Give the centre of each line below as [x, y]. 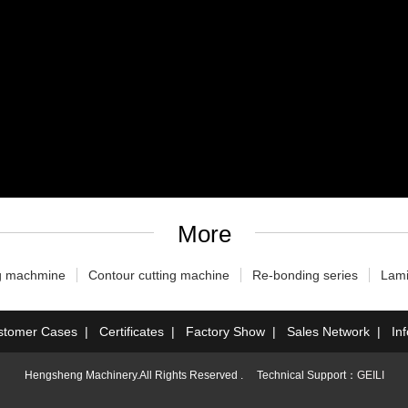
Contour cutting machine [158, 275]
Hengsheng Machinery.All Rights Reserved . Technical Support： [190, 375]
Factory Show [225, 331]
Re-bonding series [305, 275]
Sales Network [328, 331]
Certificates [131, 331]
